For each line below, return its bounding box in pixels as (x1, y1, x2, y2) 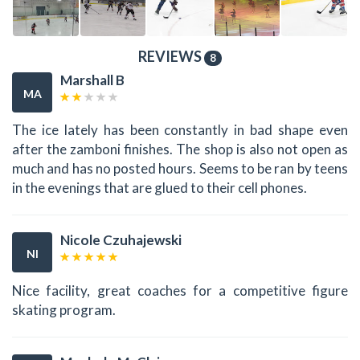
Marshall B (60, 71, 125, 88)
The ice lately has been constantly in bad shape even (12, 121, 348, 139)
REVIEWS (138, 47, 204, 65)
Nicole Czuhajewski (60, 231, 182, 249)
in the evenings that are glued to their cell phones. (12, 179, 307, 197)
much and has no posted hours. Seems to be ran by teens (12, 160, 348, 178)
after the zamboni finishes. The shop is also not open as (12, 141, 348, 158)
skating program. (12, 301, 116, 318)
